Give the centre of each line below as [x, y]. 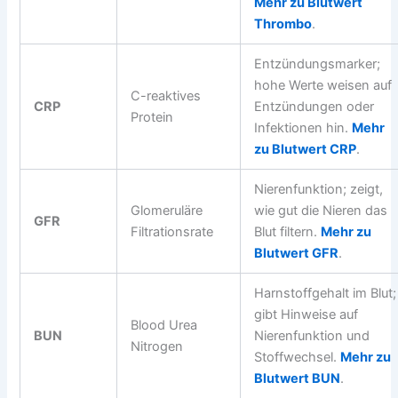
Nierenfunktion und [312, 336]
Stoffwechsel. [298, 358]
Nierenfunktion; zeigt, [319, 190]
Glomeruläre [167, 211]
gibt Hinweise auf [306, 315]
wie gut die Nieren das [321, 211]
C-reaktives [166, 96]
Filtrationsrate [172, 232]
